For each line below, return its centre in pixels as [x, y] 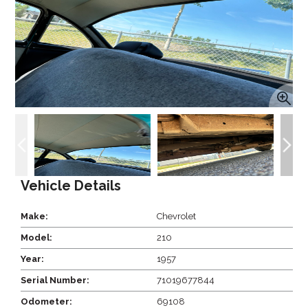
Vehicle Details [71, 185]
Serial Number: [55, 280]
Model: [37, 237]
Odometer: [47, 301]
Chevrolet [177, 216]
